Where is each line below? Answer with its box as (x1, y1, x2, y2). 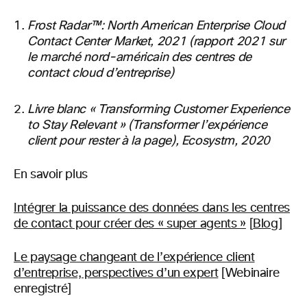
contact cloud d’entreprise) (27, 66, 174, 79)
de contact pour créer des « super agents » (14, 217, 246, 230)
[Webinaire (218, 267, 280, 280)
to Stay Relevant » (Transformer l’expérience (27, 119, 267, 132)
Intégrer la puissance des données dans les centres (14, 201, 291, 214)
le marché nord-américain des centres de (27, 51, 251, 64)
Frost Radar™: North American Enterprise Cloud (27, 19, 285, 32)
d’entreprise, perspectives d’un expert (14, 267, 219, 280)
